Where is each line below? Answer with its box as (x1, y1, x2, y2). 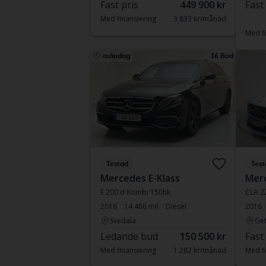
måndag (102, 52, 130, 60)
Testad (106, 160, 128, 168)
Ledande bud (100, 230, 158, 243)
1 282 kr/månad (173, 245, 226, 255)
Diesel (165, 201, 186, 211)
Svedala (109, 216, 136, 226)
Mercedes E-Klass (100, 172, 180, 185)
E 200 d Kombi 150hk (100, 187, 170, 197)
